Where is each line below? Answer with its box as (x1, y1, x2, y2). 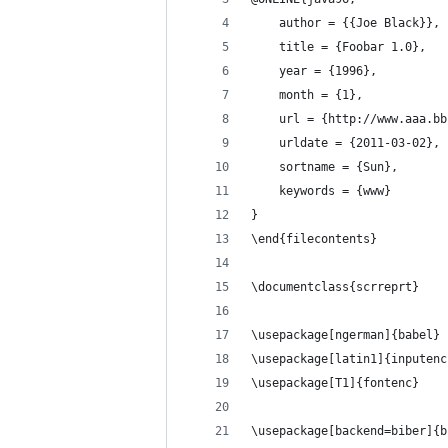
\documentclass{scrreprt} (251, 280, 419, 294)
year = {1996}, (251, 64, 377, 78)
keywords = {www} (251, 184, 391, 198)
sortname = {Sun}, (251, 160, 398, 174)
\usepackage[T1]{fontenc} (251, 376, 419, 390)
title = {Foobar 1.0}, (251, 40, 426, 54)
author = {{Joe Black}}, (251, 16, 440, 30)
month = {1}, (251, 88, 363, 102)
